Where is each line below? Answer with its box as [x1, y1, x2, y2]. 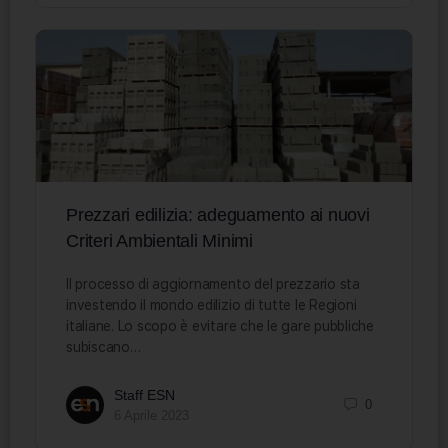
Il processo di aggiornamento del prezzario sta [66, 275, 360, 292]
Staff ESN [114, 386, 175, 403]
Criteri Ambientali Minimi [66, 230, 253, 251]
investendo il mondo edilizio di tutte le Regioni [66, 296, 357, 313]
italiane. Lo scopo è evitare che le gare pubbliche [66, 317, 374, 334]
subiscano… [66, 338, 141, 355]
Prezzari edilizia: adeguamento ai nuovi [66, 204, 370, 225]
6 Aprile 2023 [114, 407, 189, 423]
